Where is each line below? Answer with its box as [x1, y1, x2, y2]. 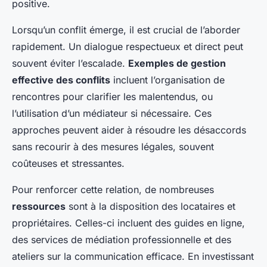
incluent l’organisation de [110, 74, 225, 86]
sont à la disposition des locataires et [66, 200, 235, 213]
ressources [12, 200, 66, 213]
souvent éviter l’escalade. [12, 57, 128, 70]
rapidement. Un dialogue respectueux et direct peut [12, 41, 243, 53]
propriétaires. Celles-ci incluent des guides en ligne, [12, 217, 245, 229]
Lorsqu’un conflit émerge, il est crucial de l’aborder [12, 24, 240, 36]
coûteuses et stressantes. [12, 157, 125, 170]
